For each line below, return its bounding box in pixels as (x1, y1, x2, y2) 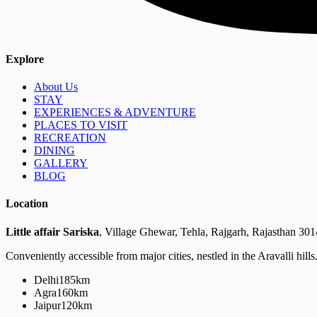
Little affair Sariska (6, 225, 99, 238)
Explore (6, 52, 44, 65)
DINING (34, 144, 75, 157)
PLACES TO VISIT (34, 119, 127, 132)
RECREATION (34, 132, 106, 144)
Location (6, 197, 48, 210)
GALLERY (34, 157, 88, 170)
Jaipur (34, 299, 61, 311)
